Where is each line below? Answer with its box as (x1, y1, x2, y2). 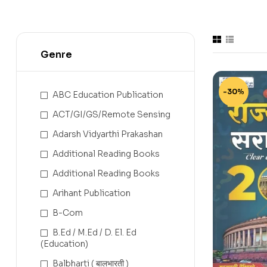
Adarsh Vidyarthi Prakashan (52, 129, 163, 140)
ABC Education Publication (52, 89, 163, 101)
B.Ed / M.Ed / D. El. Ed (52, 227, 136, 238)
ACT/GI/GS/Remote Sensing (52, 109, 170, 120)
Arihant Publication (52, 188, 131, 199)
